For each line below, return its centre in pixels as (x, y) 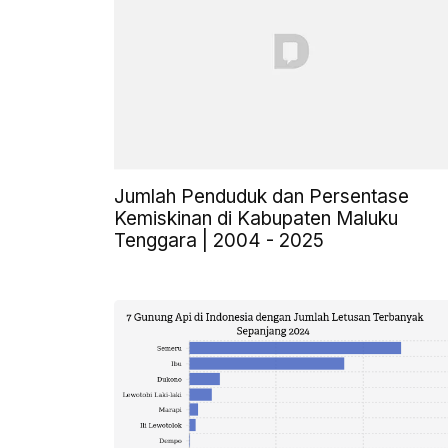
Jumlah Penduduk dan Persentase (261, 197)
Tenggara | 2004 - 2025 (219, 241)
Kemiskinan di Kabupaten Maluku (256, 219)
